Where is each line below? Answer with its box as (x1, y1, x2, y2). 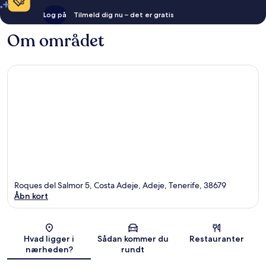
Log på (43, 10, 66, 20)
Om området (7, 30, 104, 53)
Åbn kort (14, 190, 48, 201)
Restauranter (189, 233, 245, 244)
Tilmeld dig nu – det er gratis (73, 10, 174, 20)
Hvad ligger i (24, 233, 75, 244)
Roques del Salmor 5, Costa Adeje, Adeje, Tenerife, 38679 (14, 179, 226, 191)
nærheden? (25, 243, 73, 255)
